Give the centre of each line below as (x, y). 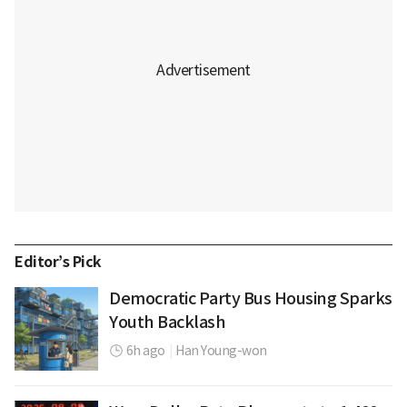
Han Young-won (221, 351)
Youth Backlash (167, 323)
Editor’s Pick (58, 263)
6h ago (145, 351)
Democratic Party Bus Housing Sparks (251, 299)
